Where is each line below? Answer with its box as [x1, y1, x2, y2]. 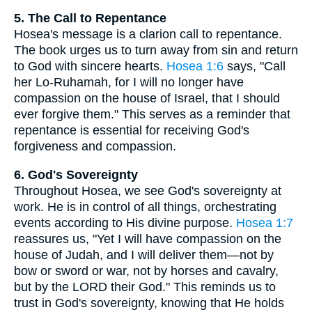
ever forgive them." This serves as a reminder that [14, 107, 290, 122]
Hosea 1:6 [166, 59, 224, 74]
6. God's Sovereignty [14, 167, 138, 182]
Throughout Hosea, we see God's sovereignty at [14, 183, 281, 198]
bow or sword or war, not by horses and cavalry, [14, 263, 279, 278]
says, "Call [224, 59, 286, 74]
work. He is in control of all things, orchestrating [14, 199, 276, 214]
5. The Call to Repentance [14, 11, 166, 26]
